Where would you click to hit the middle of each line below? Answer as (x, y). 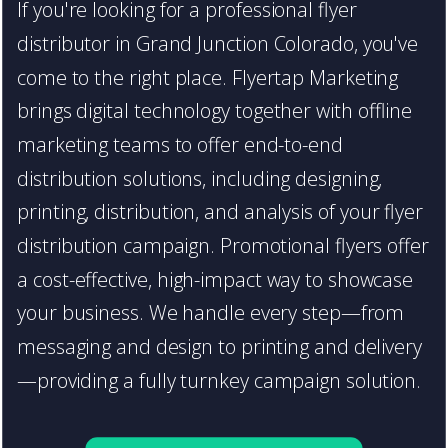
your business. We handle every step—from (211, 313)
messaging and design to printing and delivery (220, 347)
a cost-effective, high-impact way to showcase (215, 279)
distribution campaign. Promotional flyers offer (223, 246)
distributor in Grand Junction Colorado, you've (218, 44)
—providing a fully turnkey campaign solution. (219, 380)
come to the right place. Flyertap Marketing (208, 77)
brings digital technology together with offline (215, 111)
